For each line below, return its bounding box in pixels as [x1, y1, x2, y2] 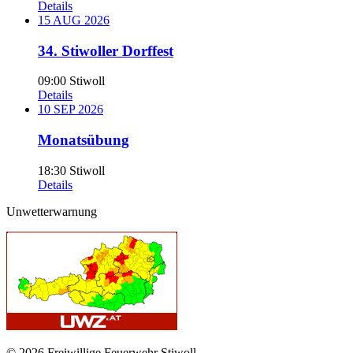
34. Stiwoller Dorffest [38, 42, 173, 59]
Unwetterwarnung [6, 204, 97, 218]
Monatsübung [38, 132, 129, 148]
